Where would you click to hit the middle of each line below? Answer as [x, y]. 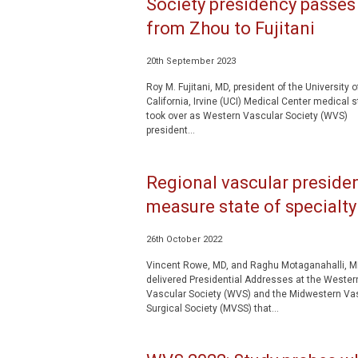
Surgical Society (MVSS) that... [212, 308]
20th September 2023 [191, 61]
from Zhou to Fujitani [230, 28]
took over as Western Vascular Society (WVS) [247, 116]
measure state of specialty [251, 207]
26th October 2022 [184, 239]
